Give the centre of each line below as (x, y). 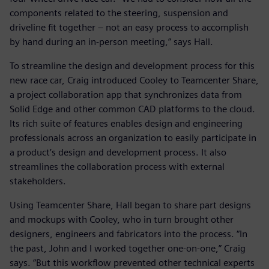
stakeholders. (38, 181)
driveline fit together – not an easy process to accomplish (129, 28)
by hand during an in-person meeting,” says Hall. (111, 42)
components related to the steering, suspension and (119, 13)
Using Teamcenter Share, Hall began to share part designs (130, 205)
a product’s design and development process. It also (118, 153)
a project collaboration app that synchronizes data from (126, 95)
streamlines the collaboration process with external (117, 167)
